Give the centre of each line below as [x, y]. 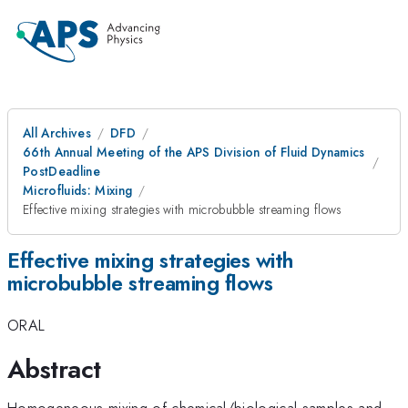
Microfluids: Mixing [78, 190]
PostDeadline [61, 171]
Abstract [54, 369]
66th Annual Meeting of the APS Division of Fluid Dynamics [194, 152]
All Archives [57, 133]
